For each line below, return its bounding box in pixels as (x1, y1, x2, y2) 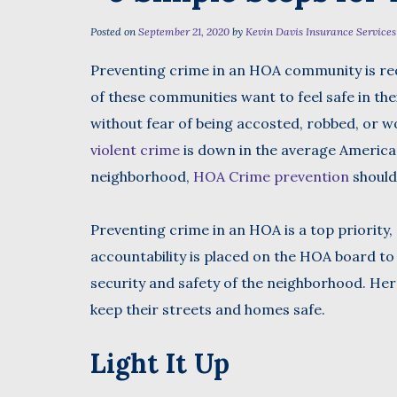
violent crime (90, 141, 180, 159)
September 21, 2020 (138, 25, 230, 38)
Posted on (90, 25, 138, 38)
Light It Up (90, 346, 230, 380)
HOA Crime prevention (193, 167, 349, 185)
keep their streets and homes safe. (90, 300, 325, 318)
